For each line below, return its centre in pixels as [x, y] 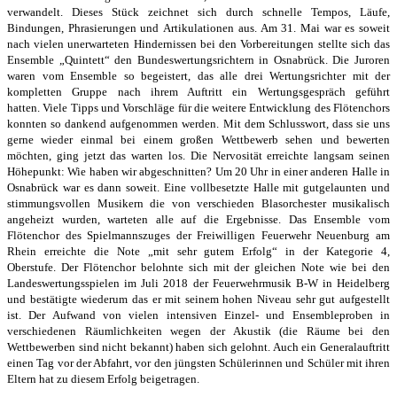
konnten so [36, 124]
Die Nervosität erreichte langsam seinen [290, 156]
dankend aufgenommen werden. [144, 124]
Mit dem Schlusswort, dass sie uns [307, 124]
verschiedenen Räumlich [70, 331]
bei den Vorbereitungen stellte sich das [295, 44]
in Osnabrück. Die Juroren [325, 60]
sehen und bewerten [338, 140]
